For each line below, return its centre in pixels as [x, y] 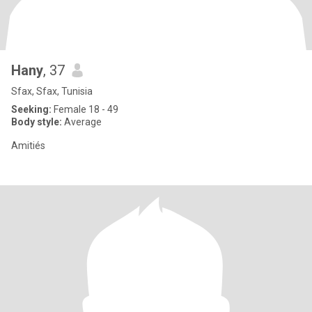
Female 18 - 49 [85, 109]
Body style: [37, 122]
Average [82, 122]
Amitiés [28, 146]
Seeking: [31, 109]
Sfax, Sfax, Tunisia [52, 91]
